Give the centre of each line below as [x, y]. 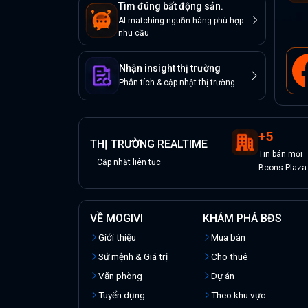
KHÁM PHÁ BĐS [242, 219]
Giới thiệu [117, 238]
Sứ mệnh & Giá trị [133, 257]
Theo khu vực [238, 295]
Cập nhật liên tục [129, 163]
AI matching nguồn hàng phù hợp [181, 21]
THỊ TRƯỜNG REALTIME [149, 144]
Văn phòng [120, 276]
